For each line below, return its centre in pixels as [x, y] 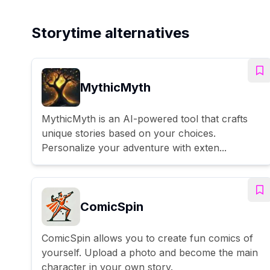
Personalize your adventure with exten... [134, 147]
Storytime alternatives [110, 33]
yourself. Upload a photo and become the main [150, 252]
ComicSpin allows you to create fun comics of [147, 238]
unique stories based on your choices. [129, 133]
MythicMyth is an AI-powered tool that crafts [145, 118]
